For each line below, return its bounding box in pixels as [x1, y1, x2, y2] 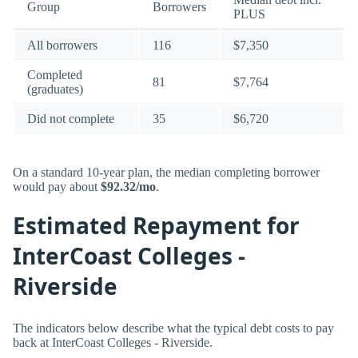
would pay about [13, 180, 101, 194]
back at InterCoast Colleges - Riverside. [13, 336, 213, 350]
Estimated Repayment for [13, 209, 300, 241]
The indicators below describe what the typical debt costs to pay [13, 321, 334, 336]
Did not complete [27, 111, 114, 125]
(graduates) [27, 82, 83, 96]
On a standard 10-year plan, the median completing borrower [13, 165, 320, 180]
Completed [27, 67, 82, 82]
